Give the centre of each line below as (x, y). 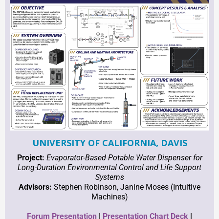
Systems (109, 177)
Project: (32, 158)
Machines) (109, 197)
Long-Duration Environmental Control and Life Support (109, 168)
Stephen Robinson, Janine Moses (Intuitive (126, 187)
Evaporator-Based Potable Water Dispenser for (124, 158)
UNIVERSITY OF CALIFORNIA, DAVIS (109, 143)
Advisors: (35, 187)
